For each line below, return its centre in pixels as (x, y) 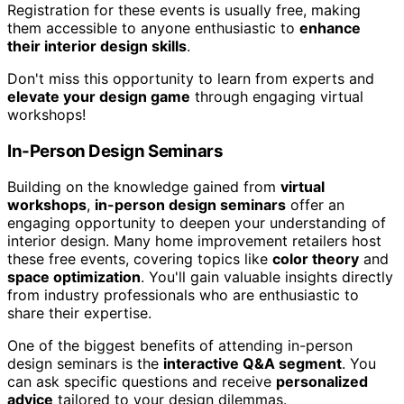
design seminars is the (85, 364)
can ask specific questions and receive (142, 382)
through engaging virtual (277, 97)
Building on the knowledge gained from (144, 187)
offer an (315, 205)
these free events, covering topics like (140, 259)
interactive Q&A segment (252, 364)
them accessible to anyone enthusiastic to (153, 28)
